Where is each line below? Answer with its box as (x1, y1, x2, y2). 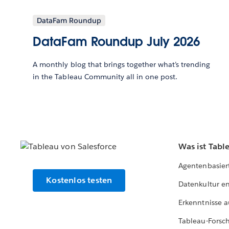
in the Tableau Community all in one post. (33, 72, 178, 82)
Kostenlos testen (46, 175, 112, 186)
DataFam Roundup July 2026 (33, 34, 200, 50)
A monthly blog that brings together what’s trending (33, 60, 211, 70)
